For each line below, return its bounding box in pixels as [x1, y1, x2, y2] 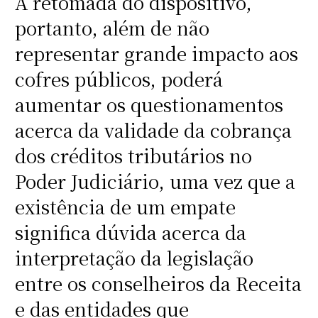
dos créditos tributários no [14, 143, 252, 169]
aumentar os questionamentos [14, 92, 283, 118]
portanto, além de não [14, 15, 209, 41]
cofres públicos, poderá [14, 66, 223, 92]
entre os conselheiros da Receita [14, 270, 302, 297]
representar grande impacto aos [14, 40, 298, 67]
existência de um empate [14, 194, 236, 220]
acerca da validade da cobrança [14, 117, 292, 143]
